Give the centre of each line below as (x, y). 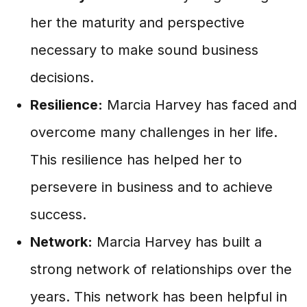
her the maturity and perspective (137, 23)
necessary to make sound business (144, 50)
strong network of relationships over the (161, 269)
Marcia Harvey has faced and (200, 105)
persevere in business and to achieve (151, 187)
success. (58, 214)
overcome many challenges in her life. (154, 132)
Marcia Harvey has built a (177, 242)
